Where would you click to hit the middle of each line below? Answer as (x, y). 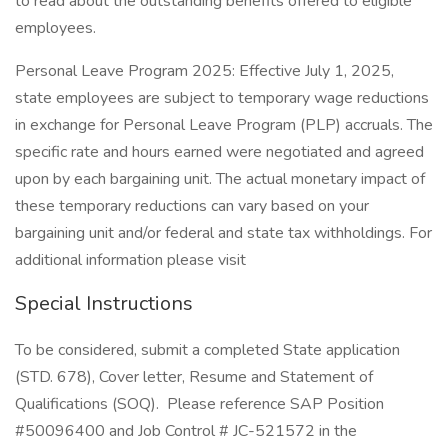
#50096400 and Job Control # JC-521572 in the (186, 431)
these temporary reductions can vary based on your (192, 206)
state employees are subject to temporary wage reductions (222, 98)
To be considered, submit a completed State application (207, 350)
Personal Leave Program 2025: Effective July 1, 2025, (204, 71)
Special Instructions (104, 303)
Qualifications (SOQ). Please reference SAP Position (199, 404)
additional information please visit (132, 260)
